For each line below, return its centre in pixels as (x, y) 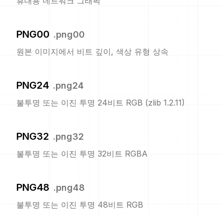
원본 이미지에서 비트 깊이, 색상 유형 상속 (92, 52)
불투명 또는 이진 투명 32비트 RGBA (82, 154)
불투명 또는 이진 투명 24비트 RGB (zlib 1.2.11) (101, 103)
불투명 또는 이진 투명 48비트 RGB (80, 205)
